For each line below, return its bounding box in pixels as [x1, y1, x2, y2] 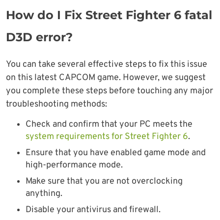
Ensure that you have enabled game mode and [26, 147, 206, 159]
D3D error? [6, 30, 73, 45]
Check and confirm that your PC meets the [26, 119, 192, 131]
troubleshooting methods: [6, 99, 107, 110]
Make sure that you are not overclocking [26, 176, 183, 188]
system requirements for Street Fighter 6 [26, 131, 188, 143]
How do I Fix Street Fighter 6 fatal [6, 8, 212, 23]
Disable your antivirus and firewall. [26, 204, 161, 216]
